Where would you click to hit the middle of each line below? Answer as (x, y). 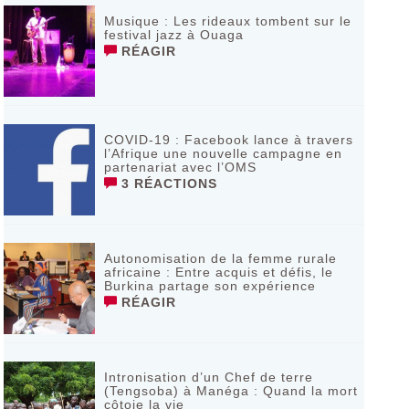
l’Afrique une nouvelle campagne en (223, 153)
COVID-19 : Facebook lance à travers (228, 140)
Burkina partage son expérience (210, 286)
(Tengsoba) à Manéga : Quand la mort (231, 391)
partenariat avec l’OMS (180, 167)
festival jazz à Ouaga (173, 35)
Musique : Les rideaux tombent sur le (227, 21)
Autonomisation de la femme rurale (220, 258)
